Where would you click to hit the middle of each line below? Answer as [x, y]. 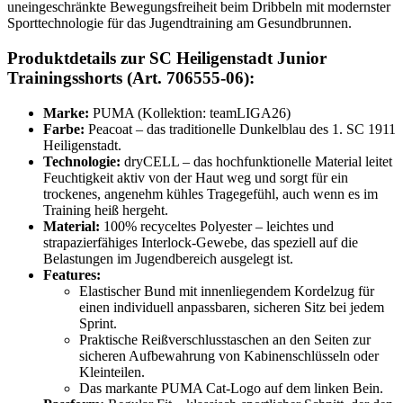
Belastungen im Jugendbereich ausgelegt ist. [168, 258]
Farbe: [64, 129]
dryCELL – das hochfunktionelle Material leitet [256, 161]
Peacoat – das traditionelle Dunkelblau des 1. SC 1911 [240, 129]
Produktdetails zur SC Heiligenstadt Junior [167, 58]
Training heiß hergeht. [106, 210]
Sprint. [98, 323]
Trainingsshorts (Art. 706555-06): [131, 78]
